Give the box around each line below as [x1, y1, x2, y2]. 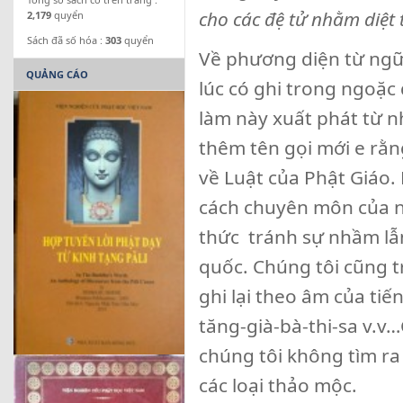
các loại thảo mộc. [199, 372, 357, 398]
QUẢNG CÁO [26, 67, 88, 81]
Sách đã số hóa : [27, 33, 105, 47]
